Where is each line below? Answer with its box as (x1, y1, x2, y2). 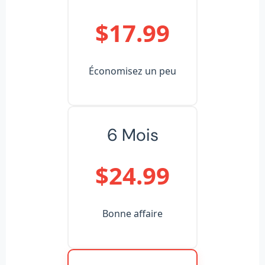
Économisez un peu (89, 64, 176, 77)
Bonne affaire (102, 207, 163, 221)
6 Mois (106, 124, 159, 147)
